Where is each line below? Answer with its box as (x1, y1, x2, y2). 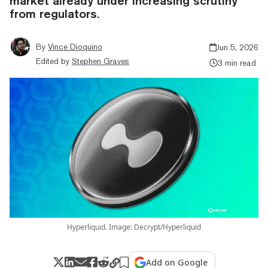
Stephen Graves (72, 56, 129, 66)
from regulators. (10, 6, 99, 20)
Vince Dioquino (48, 41, 102, 51)
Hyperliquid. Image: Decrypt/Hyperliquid (67, 221, 201, 232)
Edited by (36, 56, 69, 66)
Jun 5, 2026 (217, 42, 258, 52)
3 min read (217, 57, 256, 68)
